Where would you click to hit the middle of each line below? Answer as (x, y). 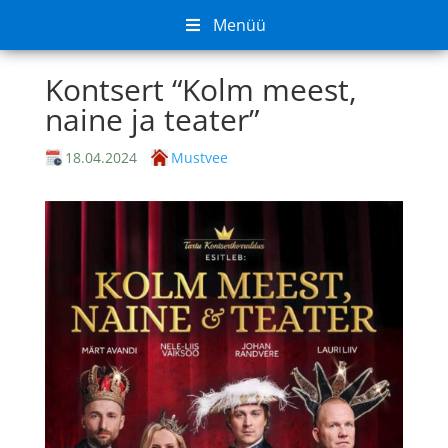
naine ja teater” (151, 119)
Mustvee (199, 157)
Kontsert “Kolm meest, (200, 89)
